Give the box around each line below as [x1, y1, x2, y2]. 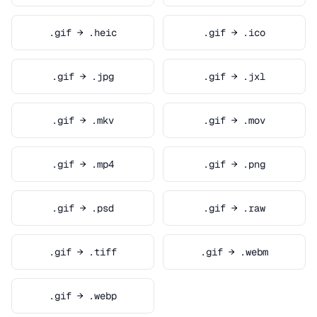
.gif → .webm [200, 246, 268, 258]
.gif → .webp [49, 289, 117, 302]
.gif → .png [203, 158, 265, 171]
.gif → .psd [52, 202, 114, 214]
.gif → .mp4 [52, 158, 114, 171]
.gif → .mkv [52, 114, 114, 127]
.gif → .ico [203, 26, 265, 39]
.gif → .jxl [203, 70, 265, 83]
